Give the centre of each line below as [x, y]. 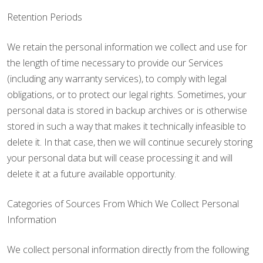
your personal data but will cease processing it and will [120, 158]
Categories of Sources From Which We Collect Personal [123, 204]
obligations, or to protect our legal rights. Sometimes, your [127, 95]
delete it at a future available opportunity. [92, 174]
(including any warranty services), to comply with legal [117, 79]
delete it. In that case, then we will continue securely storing [130, 142]
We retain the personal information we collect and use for [127, 47]
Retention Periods [45, 17]
